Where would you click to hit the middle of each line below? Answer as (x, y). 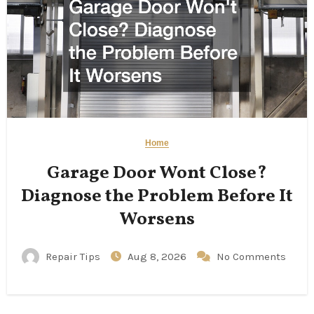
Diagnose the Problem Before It (157, 196)
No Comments (251, 256)
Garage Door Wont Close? (157, 173)
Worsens (157, 219)
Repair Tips (73, 256)
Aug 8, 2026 (158, 256)
